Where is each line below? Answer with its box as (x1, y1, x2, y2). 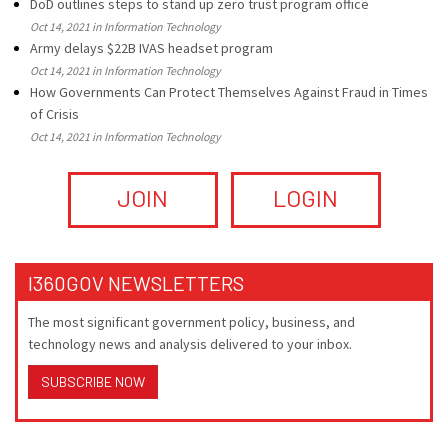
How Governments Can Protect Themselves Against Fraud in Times (30, 83, 428, 101)
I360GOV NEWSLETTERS (28, 271, 244, 295)
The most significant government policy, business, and (28, 313, 355, 331)
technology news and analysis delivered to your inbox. (28, 335, 352, 353)
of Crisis (30, 105, 79, 123)
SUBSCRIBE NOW (41, 373, 145, 390)
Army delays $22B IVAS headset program (30, 39, 273, 57)
